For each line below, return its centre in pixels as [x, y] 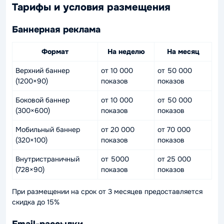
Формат [55, 51]
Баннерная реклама [56, 29]
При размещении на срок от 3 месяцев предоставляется [107, 191]
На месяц [183, 51]
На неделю [126, 51]
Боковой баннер [42, 100]
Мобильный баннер [48, 129]
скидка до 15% [36, 202]
